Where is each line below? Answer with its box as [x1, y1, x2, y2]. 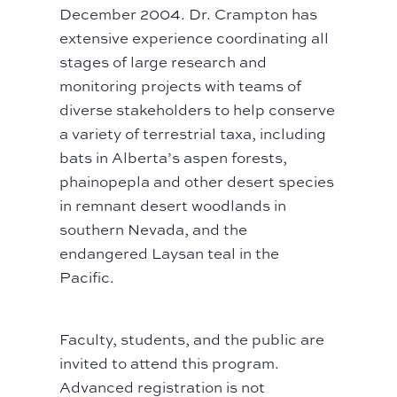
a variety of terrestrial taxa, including [59, 123, 327, 144]
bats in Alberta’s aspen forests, [59, 147, 288, 168]
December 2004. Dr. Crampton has [59, 4, 318, 25]
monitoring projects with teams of [59, 75, 302, 97]
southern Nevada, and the [59, 219, 248, 240]
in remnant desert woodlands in [59, 195, 287, 216]
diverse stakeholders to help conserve [59, 99, 336, 121]
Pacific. [59, 267, 115, 288]
